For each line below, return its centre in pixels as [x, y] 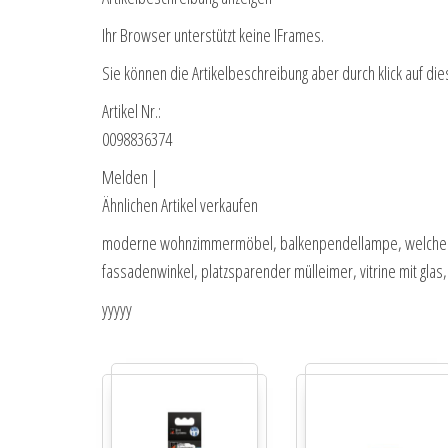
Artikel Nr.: [131, 111]
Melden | [130, 177]
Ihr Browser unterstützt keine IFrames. [213, 35]
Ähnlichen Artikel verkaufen [180, 205]
